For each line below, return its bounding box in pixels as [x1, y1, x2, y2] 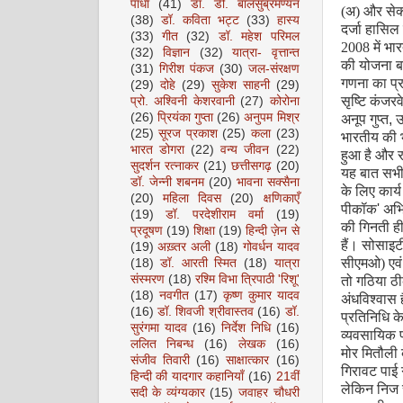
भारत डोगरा [130, 143, 184, 157]
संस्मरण [130, 273, 165, 286]
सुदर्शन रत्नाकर [130, 159, 199, 173]
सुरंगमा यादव [130, 321, 187, 335]
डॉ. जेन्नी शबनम [130, 175, 204, 189]
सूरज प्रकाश [158, 127, 218, 140]
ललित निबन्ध [130, 337, 194, 351]
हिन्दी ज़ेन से [246, 224, 300, 237]
